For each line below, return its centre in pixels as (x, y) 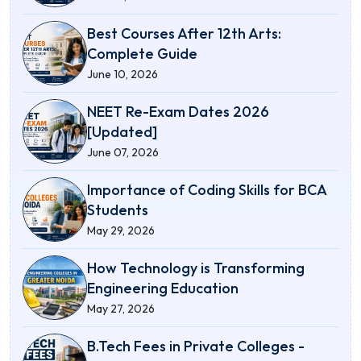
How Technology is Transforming (196, 268)
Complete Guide (142, 53)
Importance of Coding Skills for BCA (207, 189)
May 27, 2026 (121, 308)
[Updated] (122, 131)
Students (118, 210)
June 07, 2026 (123, 152)
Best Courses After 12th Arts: (184, 33)
